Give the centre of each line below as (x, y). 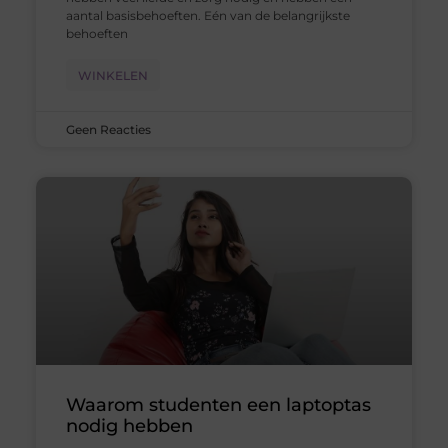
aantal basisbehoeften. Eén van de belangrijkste (207, 16)
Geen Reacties (108, 130)
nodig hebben (129, 426)
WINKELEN (112, 76)
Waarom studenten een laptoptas (218, 405)
